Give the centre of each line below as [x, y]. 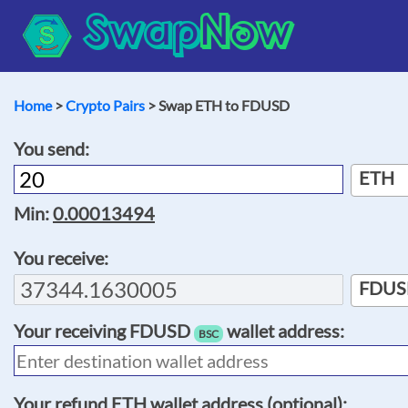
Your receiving [71, 330]
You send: [51, 148]
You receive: [61, 257]
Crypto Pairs [105, 105]
